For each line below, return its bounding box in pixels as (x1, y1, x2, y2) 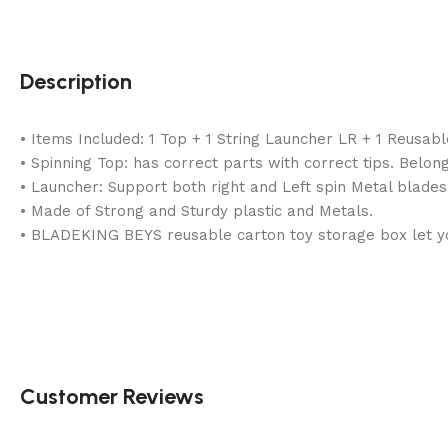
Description (20, 68, 132, 96)
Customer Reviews (20, 383, 204, 411)
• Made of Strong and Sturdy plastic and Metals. (20, 202, 373, 221)
